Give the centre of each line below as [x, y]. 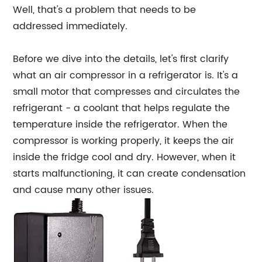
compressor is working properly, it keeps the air [124, 141]
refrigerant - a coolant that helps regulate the [122, 108]
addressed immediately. [70, 26]
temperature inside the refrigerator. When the [120, 125]
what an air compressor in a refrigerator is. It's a [126, 75]
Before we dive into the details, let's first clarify [121, 59]
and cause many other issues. [84, 190]
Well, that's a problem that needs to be [105, 10]
